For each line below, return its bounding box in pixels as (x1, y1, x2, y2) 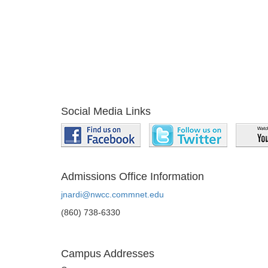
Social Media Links (61, 105, 151, 118)
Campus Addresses (61, 248, 154, 260)
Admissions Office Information (61, 170, 204, 183)
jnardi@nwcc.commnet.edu (61, 190, 164, 200)
